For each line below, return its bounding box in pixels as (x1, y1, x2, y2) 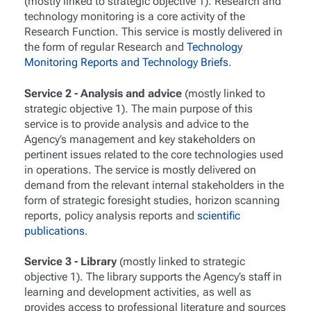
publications (24, 224, 85, 237)
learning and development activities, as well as (24, 285, 251, 299)
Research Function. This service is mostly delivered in (24, 25, 283, 39)
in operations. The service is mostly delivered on (24, 162, 256, 176)
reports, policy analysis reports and (24, 208, 197, 222)
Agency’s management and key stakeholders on (24, 132, 255, 146)
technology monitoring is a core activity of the (24, 10, 245, 24)
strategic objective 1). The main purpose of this (24, 101, 253, 115)
